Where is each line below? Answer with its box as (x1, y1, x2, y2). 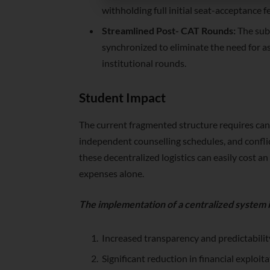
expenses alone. (79, 167, 145, 179)
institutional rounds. (102, 57, 187, 69)
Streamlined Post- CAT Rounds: (102, 25, 236, 37)
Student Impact (79, 90, 166, 105)
